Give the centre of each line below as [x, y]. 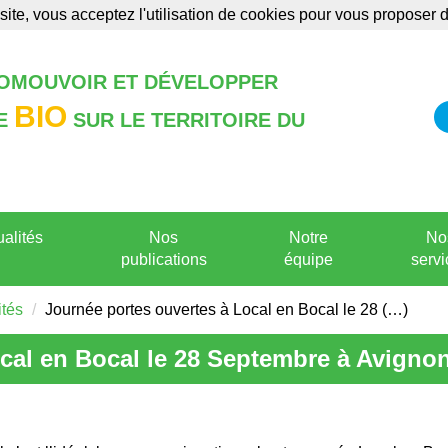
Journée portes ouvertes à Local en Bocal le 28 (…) [226, 309]
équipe [309, 259]
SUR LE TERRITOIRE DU [186, 120]
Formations [207, 18]
